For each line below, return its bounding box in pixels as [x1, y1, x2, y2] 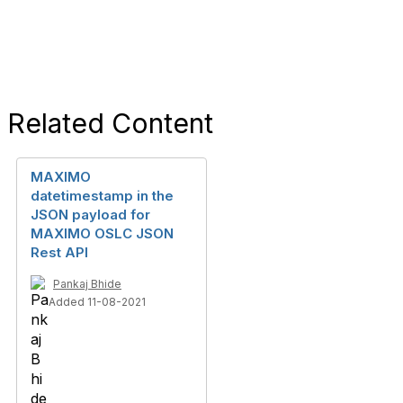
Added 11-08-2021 [49, 295, 146, 309]
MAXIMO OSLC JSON [31, 225, 174, 242]
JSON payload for [31, 206, 150, 223]
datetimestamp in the [31, 187, 174, 204]
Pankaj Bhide [53, 277, 121, 291]
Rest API [31, 244, 88, 261]
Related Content [7, 107, 213, 139]
